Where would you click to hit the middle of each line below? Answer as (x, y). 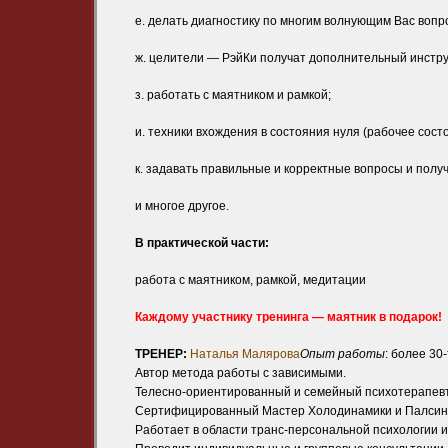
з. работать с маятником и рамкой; (233, 95)
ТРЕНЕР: (161, 354)
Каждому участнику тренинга (222, 317)
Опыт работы (342, 354)
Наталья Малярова (245, 354)
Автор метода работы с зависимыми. (240, 373)
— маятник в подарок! (375, 317)
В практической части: (202, 243)
